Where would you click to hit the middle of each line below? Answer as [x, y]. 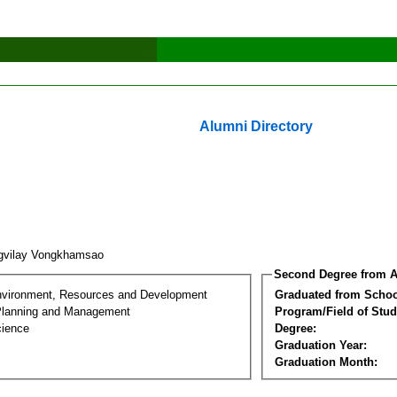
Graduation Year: [321, 345]
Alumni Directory [256, 126]
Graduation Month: [326, 362]
